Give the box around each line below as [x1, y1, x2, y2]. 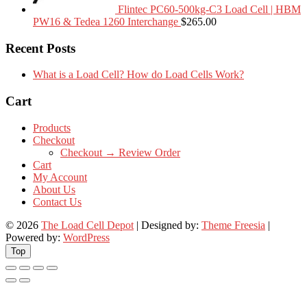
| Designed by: [134, 219, 201, 231]
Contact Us [33, 195, 82, 208]
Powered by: [5, 231, 63, 243]
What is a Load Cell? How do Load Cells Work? [33, 69, 244, 81]
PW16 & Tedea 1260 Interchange [33, 15, 178, 27]
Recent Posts [5, 40, 75, 56]
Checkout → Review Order [60, 146, 180, 158]
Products [33, 121, 71, 134]
